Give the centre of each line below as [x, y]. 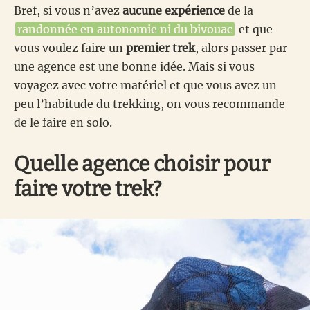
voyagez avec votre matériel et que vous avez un [145, 85]
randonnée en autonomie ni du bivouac [125, 29]
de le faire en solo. [63, 123]
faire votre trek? [88, 189]
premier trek [161, 48]
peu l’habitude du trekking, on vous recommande [149, 104]
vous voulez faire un [70, 48]
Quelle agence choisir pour [142, 164]
